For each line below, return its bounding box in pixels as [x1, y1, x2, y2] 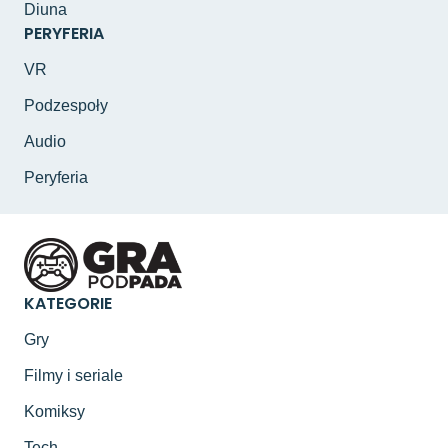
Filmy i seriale [24, 367, 123, 385]
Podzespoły [24, 96, 108, 114]
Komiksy [24, 403, 85, 421]
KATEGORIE [24, 292, 112, 316]
